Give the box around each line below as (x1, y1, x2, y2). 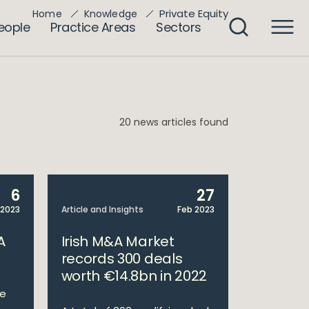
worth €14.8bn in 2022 (61, 266, 208, 286)
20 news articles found (119, 115, 228, 129)
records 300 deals (61, 249, 183, 268)
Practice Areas (50, 18, 136, 36)
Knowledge (83, 7, 137, 21)
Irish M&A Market (61, 232, 175, 251)
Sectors (156, 18, 201, 36)
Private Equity (159, 6, 228, 21)
